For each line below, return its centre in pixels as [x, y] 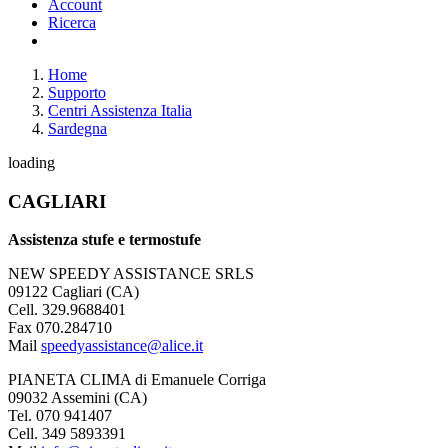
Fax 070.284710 [60, 328]
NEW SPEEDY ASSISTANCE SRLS [131, 274]
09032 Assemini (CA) [77, 398]
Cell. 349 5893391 [67, 434]
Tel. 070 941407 [60, 416]
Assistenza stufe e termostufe [104, 240]
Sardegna [77, 128]
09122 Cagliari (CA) [73, 292]
